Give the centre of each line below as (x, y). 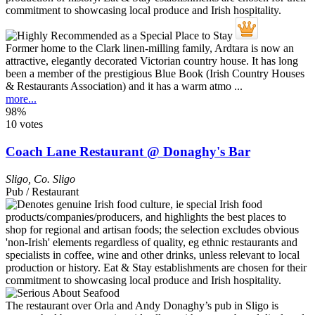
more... (21, 99)
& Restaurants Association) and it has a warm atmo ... (124, 86)
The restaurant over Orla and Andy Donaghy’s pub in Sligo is (142, 305)
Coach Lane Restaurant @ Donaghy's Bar (128, 152)
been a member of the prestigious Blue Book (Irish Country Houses (155, 74)
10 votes (24, 124)
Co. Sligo (54, 179)
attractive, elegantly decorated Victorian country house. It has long (152, 61)
